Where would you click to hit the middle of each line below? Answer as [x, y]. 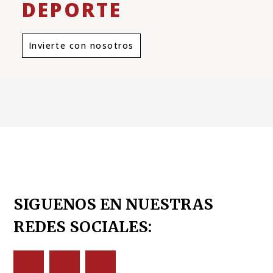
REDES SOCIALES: [83, 227]
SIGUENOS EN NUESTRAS [114, 204]
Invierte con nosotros [81, 46]
